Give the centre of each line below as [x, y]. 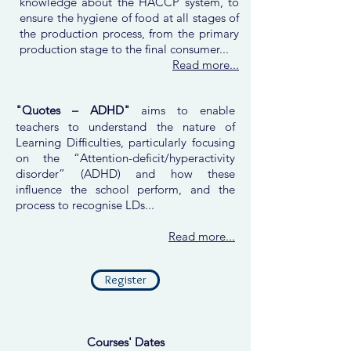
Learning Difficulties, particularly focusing [125, 142]
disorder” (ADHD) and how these [125, 174]
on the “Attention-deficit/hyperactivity [125, 158]
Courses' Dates [125, 342]
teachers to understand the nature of [125, 127]
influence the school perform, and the [125, 189]
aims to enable [188, 110]
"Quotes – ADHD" [79, 110]
